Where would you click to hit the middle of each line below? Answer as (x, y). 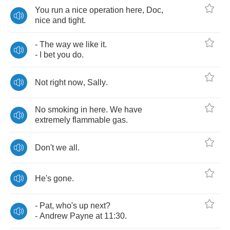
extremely (53, 120)
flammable (91, 120)
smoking (63, 110)
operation (107, 10)
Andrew (54, 216)
